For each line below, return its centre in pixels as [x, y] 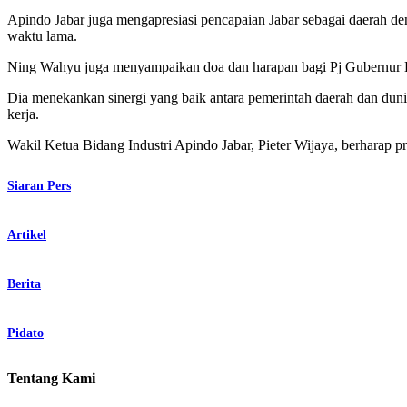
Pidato [25, 333]
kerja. [23, 114]
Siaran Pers [39, 185]
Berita [24, 283]
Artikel [27, 234]
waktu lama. [42, 35]
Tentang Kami [51, 379]
